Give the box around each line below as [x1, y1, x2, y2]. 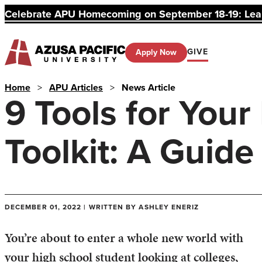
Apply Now [136, 46, 177, 58]
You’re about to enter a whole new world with [5, 229, 243, 247]
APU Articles [49, 81, 103, 94]
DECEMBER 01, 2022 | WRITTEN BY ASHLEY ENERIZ [5, 202, 199, 213]
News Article [122, 81, 175, 94]
